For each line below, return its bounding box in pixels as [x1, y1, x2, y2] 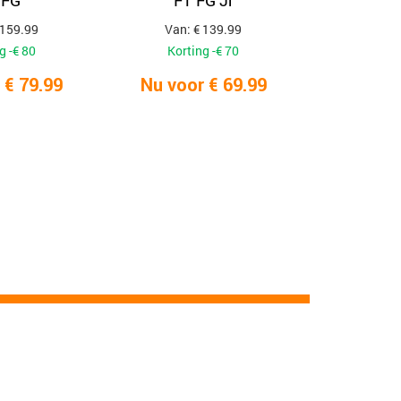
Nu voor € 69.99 [140, 73, 267, 96]
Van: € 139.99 [165, 21, 243, 38]
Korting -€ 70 [167, 42, 240, 59]
